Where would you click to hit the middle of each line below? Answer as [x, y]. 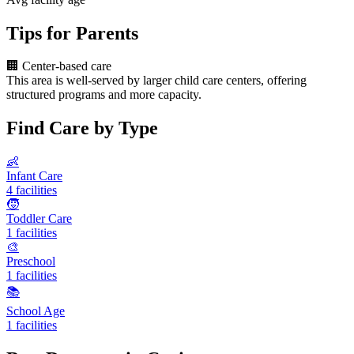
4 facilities [32, 190]
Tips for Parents [72, 33]
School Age [36, 311]
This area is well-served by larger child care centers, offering [156, 81]
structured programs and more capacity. [104, 95]
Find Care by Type [82, 128]
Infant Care [34, 176]
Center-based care [67, 66]
